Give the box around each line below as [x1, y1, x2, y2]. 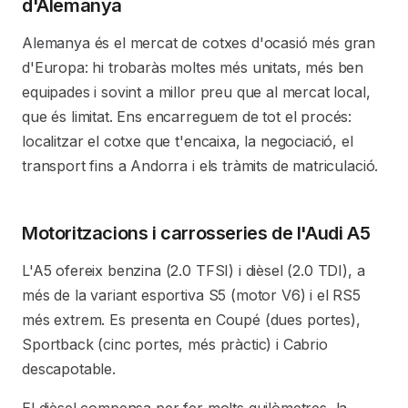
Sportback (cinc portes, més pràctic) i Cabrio [22, 335, 328, 353]
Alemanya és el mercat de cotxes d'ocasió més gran [22, 34, 376, 52]
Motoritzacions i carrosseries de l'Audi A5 [22, 222, 371, 244]
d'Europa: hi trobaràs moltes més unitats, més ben [22, 58, 364, 76]
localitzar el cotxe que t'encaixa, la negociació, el [22, 132, 353, 150]
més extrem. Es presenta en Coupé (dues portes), [22, 311, 361, 329]
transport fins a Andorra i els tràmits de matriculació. [22, 157, 379, 175]
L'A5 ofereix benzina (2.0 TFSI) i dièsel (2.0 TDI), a [22, 261, 365, 280]
